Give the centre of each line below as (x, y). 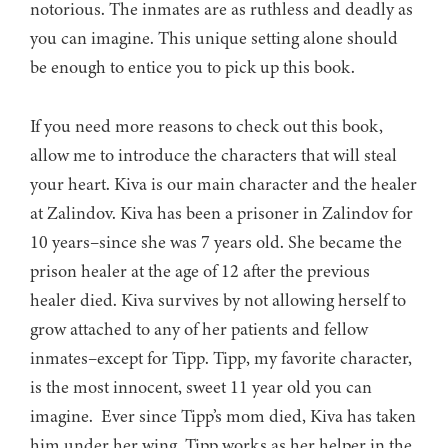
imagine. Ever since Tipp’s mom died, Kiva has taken (223, 416)
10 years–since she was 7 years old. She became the (216, 242)
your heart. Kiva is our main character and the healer (223, 184)
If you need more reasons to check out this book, (206, 126)
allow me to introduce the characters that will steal (213, 155)
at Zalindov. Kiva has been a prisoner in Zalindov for (221, 213)
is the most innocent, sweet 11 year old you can (201, 387)
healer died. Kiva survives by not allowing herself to (218, 300)
